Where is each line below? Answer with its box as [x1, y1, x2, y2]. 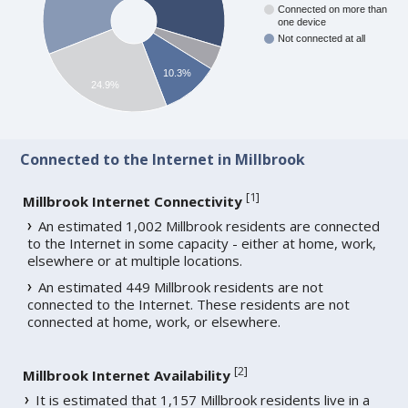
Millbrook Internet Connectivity [23, 191, 243, 210]
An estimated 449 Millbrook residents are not [38, 277, 324, 296]
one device [278, 16, 327, 28]
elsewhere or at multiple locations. [27, 250, 243, 270]
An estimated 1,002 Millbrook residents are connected [38, 216, 381, 235]
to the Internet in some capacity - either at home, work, [27, 233, 377, 252]
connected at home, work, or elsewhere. [27, 311, 281, 331]
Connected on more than [278, 4, 388, 15]
